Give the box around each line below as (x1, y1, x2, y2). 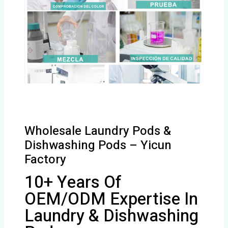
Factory (24, 151, 67, 169)
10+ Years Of (24, 170, 122, 195)
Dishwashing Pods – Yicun (24, 136, 172, 155)
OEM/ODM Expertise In (24, 187, 198, 212)
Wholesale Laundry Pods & (24, 122, 172, 140)
